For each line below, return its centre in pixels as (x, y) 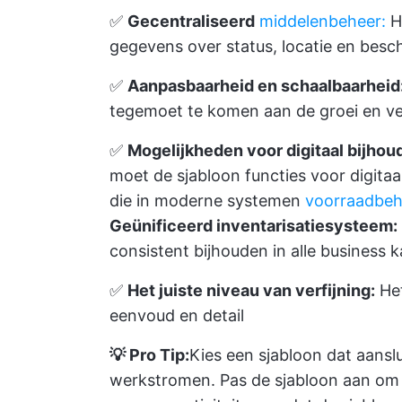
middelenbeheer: (323, 21)
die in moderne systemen (207, 201)
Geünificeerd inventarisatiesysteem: (253, 226)
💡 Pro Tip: (149, 355)
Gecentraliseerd (191, 21)
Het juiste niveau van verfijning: (251, 290)
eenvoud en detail (177, 315)
